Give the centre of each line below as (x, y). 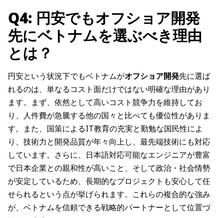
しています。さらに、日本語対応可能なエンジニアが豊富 (109, 155)
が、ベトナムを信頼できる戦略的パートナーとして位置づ (109, 208)
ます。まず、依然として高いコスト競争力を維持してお (105, 102)
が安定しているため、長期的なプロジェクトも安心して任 (109, 181)
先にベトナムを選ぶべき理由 (105, 36)
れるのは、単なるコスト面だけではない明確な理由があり (109, 89)
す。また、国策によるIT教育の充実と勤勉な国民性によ (105, 129)
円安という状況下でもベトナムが (66, 76)
